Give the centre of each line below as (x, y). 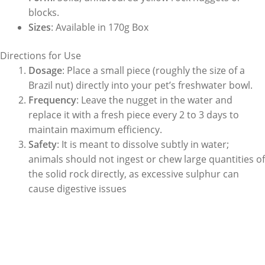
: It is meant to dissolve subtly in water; (143, 144)
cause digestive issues (77, 188)
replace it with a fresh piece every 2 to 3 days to (134, 114)
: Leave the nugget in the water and (154, 100)
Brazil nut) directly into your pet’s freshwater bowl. (140, 85)
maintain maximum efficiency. (95, 129)
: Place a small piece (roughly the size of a (153, 70)
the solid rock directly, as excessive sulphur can (134, 174)
